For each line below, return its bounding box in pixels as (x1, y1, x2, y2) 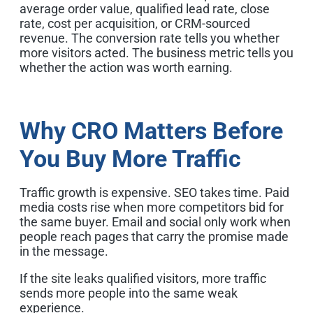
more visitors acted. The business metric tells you (20, 45, 293, 60)
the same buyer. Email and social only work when (20, 214, 291, 229)
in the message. (20, 243, 108, 259)
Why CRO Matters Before (20, 116, 283, 145)
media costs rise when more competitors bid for (20, 199, 284, 214)
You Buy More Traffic (20, 144, 241, 173)
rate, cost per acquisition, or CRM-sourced (20, 15, 250, 31)
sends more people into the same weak (20, 285, 238, 300)
